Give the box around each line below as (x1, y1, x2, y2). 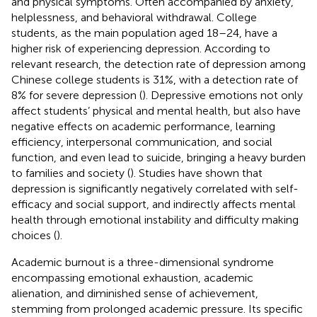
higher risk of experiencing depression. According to (11, 41, 270, 55)
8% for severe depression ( (11, 88, 142, 102)
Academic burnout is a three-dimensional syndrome (11, 255, 274, 269)
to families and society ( (11, 166, 130, 180)
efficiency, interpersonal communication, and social (11, 134, 272, 149)
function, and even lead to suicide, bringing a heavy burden (11, 150, 306, 164)
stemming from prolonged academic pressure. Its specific (11, 301, 303, 316)
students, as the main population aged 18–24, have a (11, 25, 277, 40)
